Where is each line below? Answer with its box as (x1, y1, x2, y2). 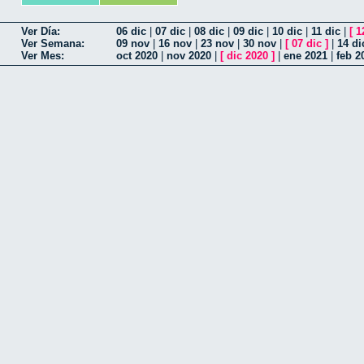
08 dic (194, 25, 224, 38)
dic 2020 (227, 50, 268, 63)
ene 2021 (284, 50, 327, 63)
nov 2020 (167, 50, 211, 63)
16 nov (158, 37, 192, 50)
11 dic (311, 25, 340, 38)
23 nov (201, 37, 234, 50)
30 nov (243, 37, 276, 50)
